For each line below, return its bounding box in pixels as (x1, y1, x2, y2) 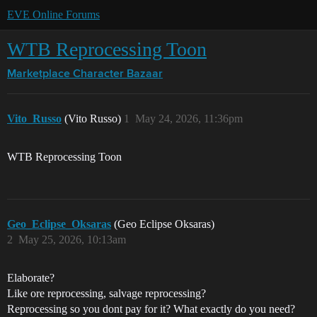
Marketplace (7, 69, 70, 80)
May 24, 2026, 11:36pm (135, 113, 243, 125)
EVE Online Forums (7, 8, 100, 21)
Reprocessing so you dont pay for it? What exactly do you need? (7, 303, 295, 315)
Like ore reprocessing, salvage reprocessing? (7, 287, 206, 299)
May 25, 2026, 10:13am (18, 234, 126, 246)
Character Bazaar (73, 69, 163, 80)
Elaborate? (7, 272, 54, 284)
